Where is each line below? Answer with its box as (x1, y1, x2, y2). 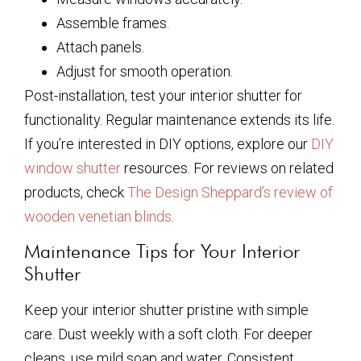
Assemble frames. (56, 14, 169, 31)
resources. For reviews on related (121, 159, 334, 176)
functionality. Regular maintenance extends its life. (24, 110, 334, 128)
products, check (24, 183, 127, 201)
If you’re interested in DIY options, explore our (24, 135, 311, 152)
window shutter (24, 159, 121, 176)
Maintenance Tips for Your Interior (24, 239, 300, 263)
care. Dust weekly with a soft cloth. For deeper (24, 326, 313, 343)
